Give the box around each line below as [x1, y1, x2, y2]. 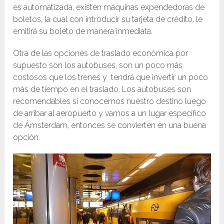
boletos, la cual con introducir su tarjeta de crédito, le [13, 14, 203, 24]
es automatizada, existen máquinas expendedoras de [13, 2, 205, 12]
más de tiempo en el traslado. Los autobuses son [13, 84, 191, 94]
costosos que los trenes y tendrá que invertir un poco [13, 72, 208, 82]
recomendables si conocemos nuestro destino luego [13, 96, 206, 106]
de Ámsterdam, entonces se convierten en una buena [13, 120, 206, 130]
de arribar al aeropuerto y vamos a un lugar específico [13, 108, 206, 118]
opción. [13, 132, 40, 142]
